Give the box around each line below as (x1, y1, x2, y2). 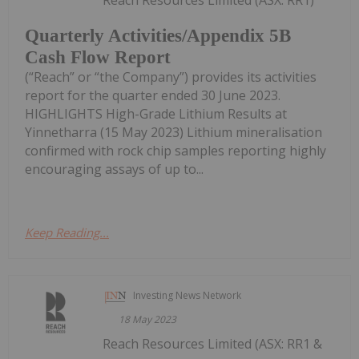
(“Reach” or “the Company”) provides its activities (25, 68, 317, 87)
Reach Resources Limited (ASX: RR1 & (103, 335, 323, 353)
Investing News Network (133, 288, 242, 303)
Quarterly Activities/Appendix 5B (25, 26, 291, 46)
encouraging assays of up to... (25, 160, 204, 179)
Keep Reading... (25, 224, 109, 241)
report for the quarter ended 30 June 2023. (25, 87, 280, 105)
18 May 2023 (119, 313, 177, 327)
